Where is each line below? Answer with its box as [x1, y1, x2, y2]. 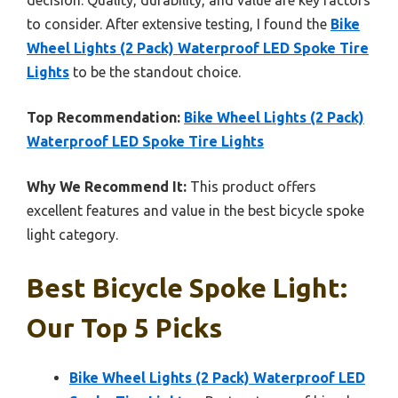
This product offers [187, 178, 316, 195]
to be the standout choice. [69, 63, 241, 80]
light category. [27, 226, 118, 243]
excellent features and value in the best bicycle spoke [27, 202, 364, 219]
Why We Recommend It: [27, 178, 187, 195]
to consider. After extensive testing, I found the [27, 15, 330, 32]
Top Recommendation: [27, 108, 180, 125]
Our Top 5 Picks [27, 312, 222, 343]
